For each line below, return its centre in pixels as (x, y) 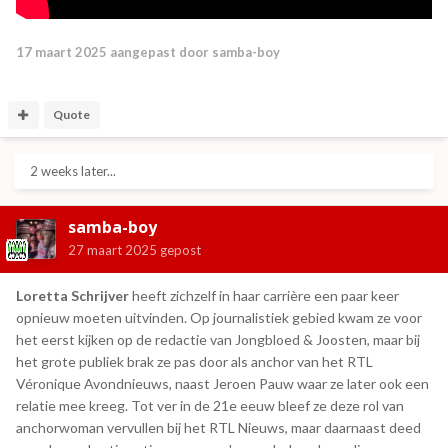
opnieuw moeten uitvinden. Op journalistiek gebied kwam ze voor (219, 317)
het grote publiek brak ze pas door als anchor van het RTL (194, 361)
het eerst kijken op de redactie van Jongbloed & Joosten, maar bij (218, 339)
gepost (179, 249)
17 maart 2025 (61, 51)
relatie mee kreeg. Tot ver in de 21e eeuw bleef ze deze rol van (210, 405)
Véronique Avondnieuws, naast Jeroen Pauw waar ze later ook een (222, 383)
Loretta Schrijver (74, 295)
